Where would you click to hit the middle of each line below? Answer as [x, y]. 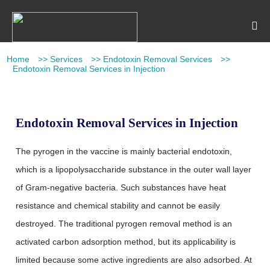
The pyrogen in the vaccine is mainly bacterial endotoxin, [124, 151]
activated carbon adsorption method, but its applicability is [126, 242]
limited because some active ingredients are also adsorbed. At [134, 260]
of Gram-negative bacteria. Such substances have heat [121, 187]
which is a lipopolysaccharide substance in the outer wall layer [134, 169]
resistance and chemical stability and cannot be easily [118, 206]
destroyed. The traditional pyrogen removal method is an [124, 224]
